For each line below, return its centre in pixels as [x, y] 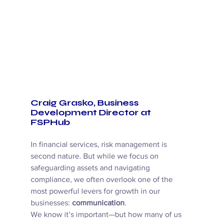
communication [98, 202]
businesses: [51, 202]
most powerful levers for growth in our [96, 191]
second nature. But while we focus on [95, 156]
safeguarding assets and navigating [91, 167]
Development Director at [91, 112]
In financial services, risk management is [100, 144]
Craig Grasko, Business [85, 102]
